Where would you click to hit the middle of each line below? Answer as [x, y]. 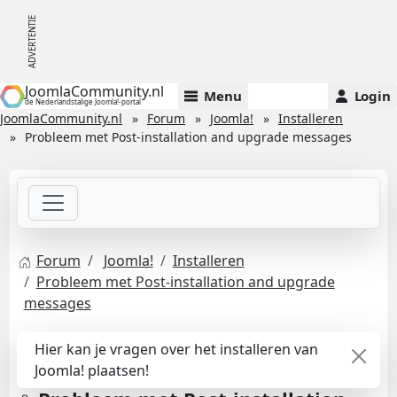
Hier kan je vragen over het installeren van [176, 350]
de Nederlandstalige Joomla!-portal [83, 101]
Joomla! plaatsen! [91, 371]
